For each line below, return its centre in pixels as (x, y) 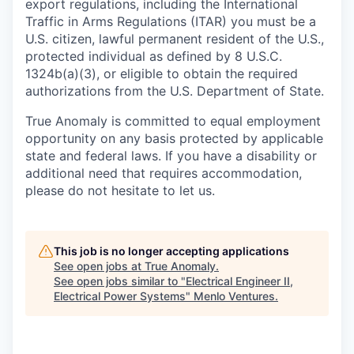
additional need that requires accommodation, (164, 173)
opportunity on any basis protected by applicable (174, 138)
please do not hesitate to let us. (120, 190)
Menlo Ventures (234, 296)
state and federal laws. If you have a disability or (171, 156)
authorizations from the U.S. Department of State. (175, 91)
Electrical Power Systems (120, 296)
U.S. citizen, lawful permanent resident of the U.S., (175, 39)
